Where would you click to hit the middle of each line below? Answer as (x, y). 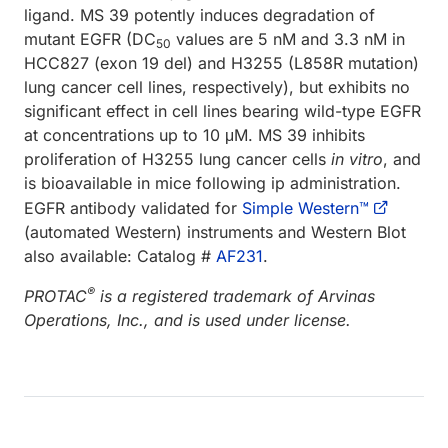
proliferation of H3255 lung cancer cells (177, 158)
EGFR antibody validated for (133, 207)
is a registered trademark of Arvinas (235, 295)
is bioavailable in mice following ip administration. (212, 182)
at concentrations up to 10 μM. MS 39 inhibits (194, 134)
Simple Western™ (305, 207)
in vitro (357, 158)
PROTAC (55, 295)
